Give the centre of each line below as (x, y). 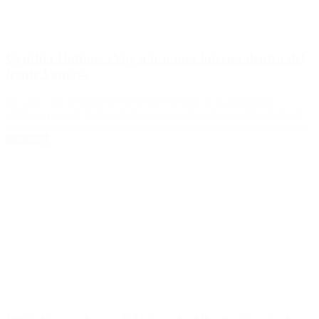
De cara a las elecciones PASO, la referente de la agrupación (141, 101)
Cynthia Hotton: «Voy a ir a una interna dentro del (155, 58)
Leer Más (27, 140)
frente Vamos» (47, 74)
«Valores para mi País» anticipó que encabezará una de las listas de (155, 114)
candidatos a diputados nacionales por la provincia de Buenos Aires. (158, 127)
